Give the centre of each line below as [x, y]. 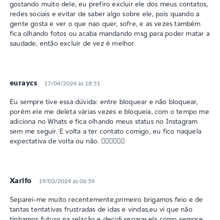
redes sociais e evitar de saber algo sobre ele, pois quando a [105, 14]
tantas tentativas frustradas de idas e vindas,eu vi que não [101, 209]
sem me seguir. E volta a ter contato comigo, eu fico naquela [106, 131]
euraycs [24, 83]
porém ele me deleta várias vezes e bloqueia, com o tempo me [110, 111]
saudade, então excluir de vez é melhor [72, 43]
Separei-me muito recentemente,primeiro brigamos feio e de [107, 199]
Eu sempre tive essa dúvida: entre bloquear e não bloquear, [104, 101]
